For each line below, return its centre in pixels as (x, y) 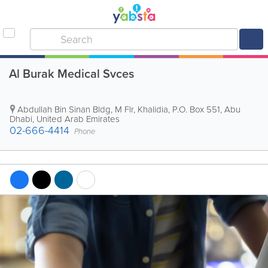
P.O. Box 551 (196, 109)
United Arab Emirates (78, 119)
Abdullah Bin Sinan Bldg (64, 109)
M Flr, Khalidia (141, 109)
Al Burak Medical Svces (71, 74)
